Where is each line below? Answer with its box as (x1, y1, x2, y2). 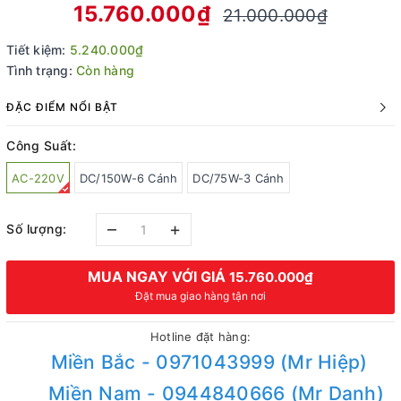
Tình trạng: (6, 63, 73, 78)
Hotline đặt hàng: (149, 329, 252, 344)
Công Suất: (6, 138, 76, 153)
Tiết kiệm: (6, 42, 70, 57)
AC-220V (12, 171, 64, 185)
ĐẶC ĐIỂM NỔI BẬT (6, 100, 118, 114)
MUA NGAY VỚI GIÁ (88, 268, 229, 286)
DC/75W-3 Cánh (192, 171, 285, 185)
